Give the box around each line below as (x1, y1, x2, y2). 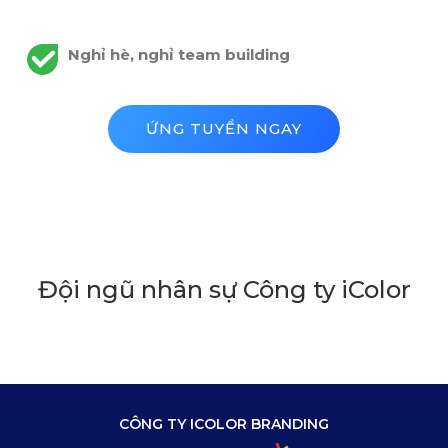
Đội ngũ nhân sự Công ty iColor (37, 275, 411, 305)
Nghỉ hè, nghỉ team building (68, 45, 290, 65)
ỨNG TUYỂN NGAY (146, 119, 302, 139)
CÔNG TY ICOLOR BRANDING (118, 415, 329, 434)
